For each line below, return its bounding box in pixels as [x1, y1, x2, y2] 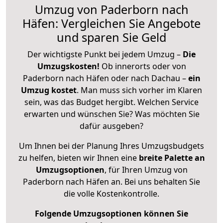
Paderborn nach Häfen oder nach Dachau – [22, 72, 188, 84]
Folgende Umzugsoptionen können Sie [35, 208, 188, 219]
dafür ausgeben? [80, 120, 143, 131]
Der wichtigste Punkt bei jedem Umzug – [27, 48, 183, 60]
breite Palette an [138, 152, 205, 163]
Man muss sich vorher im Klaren [81, 84, 202, 96]
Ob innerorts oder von [101, 60, 186, 72]
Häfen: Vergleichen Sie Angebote [22, 15, 201, 31]
